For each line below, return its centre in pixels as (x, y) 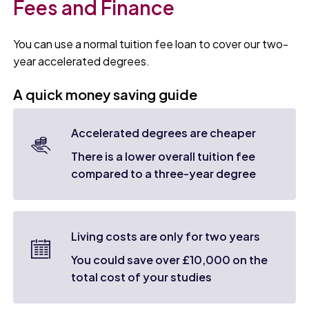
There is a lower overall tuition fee (163, 157)
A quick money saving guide (106, 94)
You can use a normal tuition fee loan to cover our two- (151, 43)
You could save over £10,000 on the (170, 259)
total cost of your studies (142, 277)
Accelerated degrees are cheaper (164, 133)
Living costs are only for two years (166, 236)
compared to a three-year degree (164, 174)
